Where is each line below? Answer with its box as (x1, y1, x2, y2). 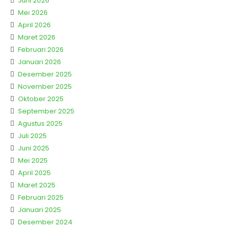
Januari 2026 (18, 56, 61, 67)
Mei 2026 (18, 7, 48, 17)
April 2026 (18, 20, 51, 30)
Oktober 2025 (18, 93, 64, 104)
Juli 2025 (18, 130, 47, 141)
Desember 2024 (18, 217, 72, 227)
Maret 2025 (18, 180, 55, 190)
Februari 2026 (18, 44, 64, 54)
